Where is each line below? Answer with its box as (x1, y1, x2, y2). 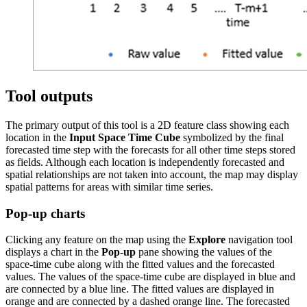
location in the (5, 131, 69, 143)
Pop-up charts (5, 206, 85, 221)
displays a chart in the (5, 246, 101, 258)
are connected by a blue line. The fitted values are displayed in (5, 283, 274, 295)
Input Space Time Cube (69, 131, 180, 143)
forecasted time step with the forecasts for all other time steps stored (5, 143, 295, 156)
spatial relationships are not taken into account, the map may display (5, 168, 298, 180)
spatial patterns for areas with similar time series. (5, 180, 213, 193)
